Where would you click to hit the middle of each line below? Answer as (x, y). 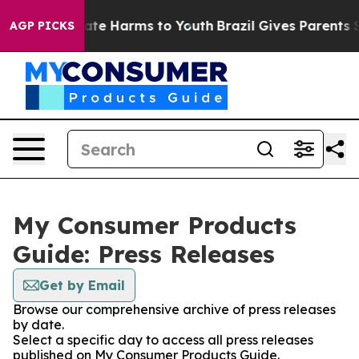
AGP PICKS (42, 26)
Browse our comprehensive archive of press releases (174, 309)
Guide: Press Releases (144, 254)
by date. (38, 325)
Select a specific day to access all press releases (163, 340)
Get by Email (82, 285)
